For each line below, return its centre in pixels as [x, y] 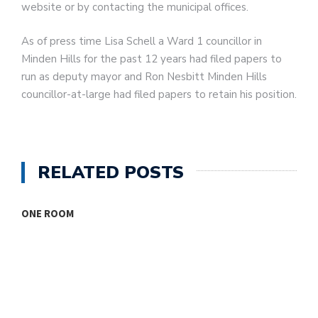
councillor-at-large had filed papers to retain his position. [159, 94]
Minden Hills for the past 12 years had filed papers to [152, 59]
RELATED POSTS [111, 173]
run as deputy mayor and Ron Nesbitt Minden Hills [144, 76]
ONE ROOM [48, 214]
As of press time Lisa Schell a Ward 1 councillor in [142, 41]
